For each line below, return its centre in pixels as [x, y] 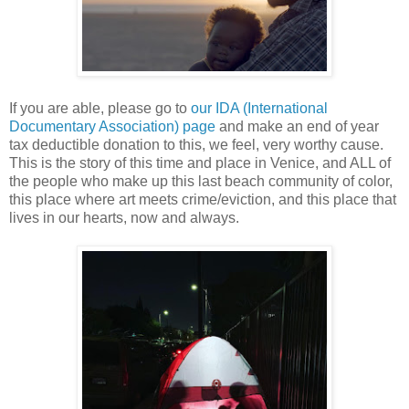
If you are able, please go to [100, 108]
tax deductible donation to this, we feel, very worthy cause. [196, 144]
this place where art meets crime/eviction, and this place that [203, 199]
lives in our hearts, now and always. [124, 217]
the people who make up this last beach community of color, [201, 181]
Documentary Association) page [112, 126]
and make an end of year [297, 126]
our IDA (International [259, 108]
